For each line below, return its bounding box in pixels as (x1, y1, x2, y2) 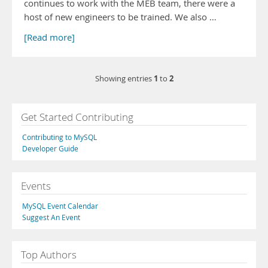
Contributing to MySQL (22, 132, 97, 142)
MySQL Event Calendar (22, 201, 98, 211)
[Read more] (24, 32, 75, 43)
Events (21, 179, 51, 193)
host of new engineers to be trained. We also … (24, 11, 217, 23)
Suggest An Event (22, 212, 80, 222)
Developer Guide (22, 144, 78, 153)
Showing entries (95, 74, 154, 84)
